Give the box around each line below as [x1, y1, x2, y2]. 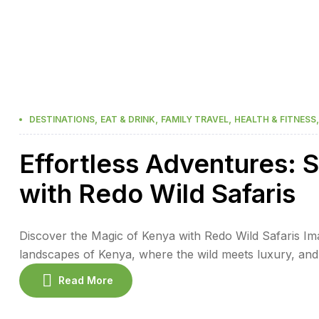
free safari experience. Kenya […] [19, 283, 200, 298]
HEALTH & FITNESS [234, 113, 316, 125]
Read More [58, 274, 113, 287]
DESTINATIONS [29, 113, 95, 125]
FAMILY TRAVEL [161, 113, 229, 125]
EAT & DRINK [100, 113, 155, 125]
